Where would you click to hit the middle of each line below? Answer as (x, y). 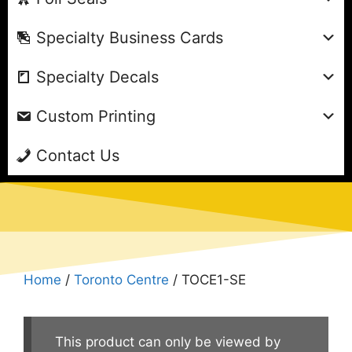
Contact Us (78, 155)
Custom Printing (96, 116)
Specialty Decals (97, 77)
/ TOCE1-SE (207, 279)
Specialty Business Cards (130, 37)
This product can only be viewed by (168, 341)
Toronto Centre (121, 279)
